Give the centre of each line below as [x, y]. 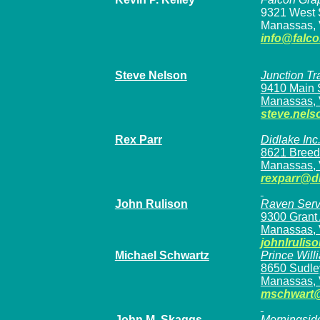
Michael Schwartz [162, 255]
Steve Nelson [151, 75]
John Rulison [151, 204]
